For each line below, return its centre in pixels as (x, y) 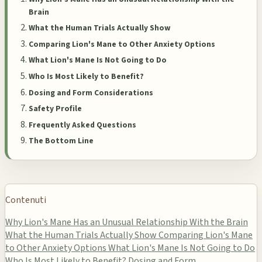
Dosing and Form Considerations (91, 92)
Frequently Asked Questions (82, 125)
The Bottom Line (61, 141)
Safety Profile (55, 109)
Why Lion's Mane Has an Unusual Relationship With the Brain (127, 222)
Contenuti (26, 200)
